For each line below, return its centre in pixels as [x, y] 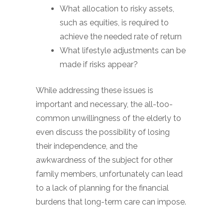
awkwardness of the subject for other [104, 160]
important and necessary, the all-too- [104, 104]
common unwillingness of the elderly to [109, 118]
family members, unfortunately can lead [109, 174]
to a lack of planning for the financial [102, 188]
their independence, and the [87, 146]
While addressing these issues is [95, 90]
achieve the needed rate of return [121, 37]
